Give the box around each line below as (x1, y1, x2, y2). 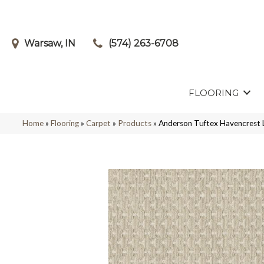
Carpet (86, 118, 111, 128)
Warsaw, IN (24, 38, 75, 49)
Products (118, 118, 151, 128)
